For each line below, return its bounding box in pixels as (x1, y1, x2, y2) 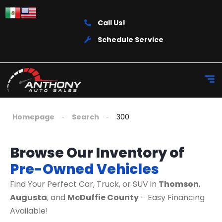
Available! (10, 205, 48, 217)
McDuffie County (67, 192, 139, 203)
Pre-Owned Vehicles (10, 160, 159, 179)
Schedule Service (97, 35, 164, 45)
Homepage (12, 112, 55, 122)
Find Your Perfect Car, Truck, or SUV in (10, 178, 159, 190)
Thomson (159, 178, 199, 190)
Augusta (10, 192, 47, 203)
